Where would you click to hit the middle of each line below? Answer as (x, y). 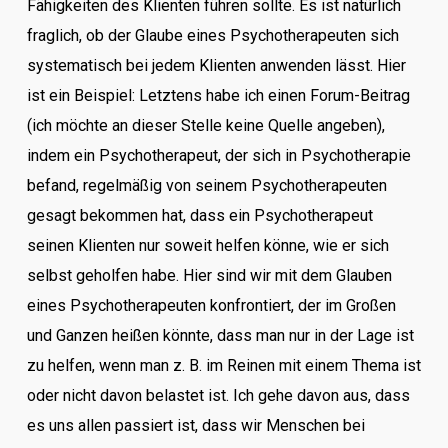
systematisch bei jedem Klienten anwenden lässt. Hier (216, 65)
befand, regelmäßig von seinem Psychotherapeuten (206, 185)
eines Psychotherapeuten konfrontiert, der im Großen (211, 305)
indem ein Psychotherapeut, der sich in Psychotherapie (218, 155)
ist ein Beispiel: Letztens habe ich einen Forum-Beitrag (218, 95)
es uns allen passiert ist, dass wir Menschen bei (195, 425)
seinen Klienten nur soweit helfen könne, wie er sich (207, 245)
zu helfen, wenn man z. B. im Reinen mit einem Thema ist (223, 365)
